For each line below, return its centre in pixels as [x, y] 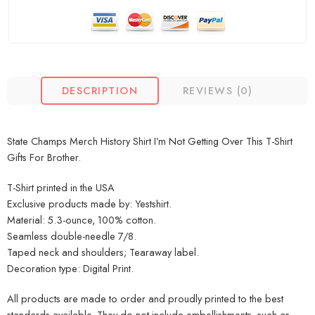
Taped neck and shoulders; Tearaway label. [103, 252]
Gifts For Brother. [44, 157]
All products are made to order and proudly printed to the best [145, 299]
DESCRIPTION [100, 91]
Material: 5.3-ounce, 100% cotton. [82, 220]
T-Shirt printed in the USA [61, 188]
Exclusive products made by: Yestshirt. [89, 204]
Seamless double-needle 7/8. [72, 236]
